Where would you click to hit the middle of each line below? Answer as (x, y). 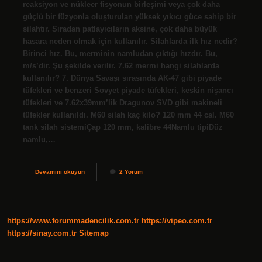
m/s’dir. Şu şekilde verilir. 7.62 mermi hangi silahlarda (121, 65)
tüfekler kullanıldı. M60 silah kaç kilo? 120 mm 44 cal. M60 (128, 115)
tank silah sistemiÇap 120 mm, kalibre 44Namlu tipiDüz (123, 127)
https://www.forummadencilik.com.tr (73, 221)
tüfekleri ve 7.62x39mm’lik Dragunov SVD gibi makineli (122, 102)
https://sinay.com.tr (42, 233)
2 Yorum (131, 171)
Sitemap (94, 233)
